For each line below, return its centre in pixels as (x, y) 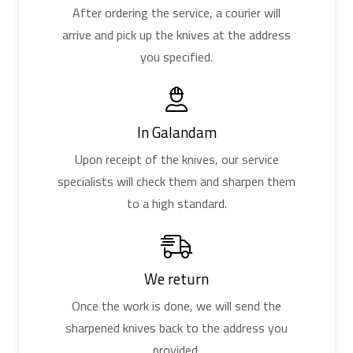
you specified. (176, 57)
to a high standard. (176, 204)
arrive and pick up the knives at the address (176, 35)
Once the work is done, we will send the (176, 306)
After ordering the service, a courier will (176, 13)
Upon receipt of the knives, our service (176, 160)
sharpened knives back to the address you (176, 328)
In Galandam (176, 132)
